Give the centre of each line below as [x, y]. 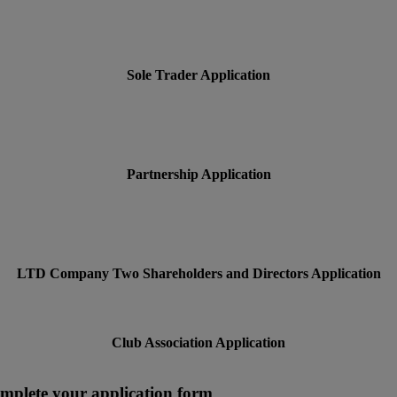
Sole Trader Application [198, 75]
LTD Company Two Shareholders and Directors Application [198, 274]
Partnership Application [198, 175]
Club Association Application [198, 343]
